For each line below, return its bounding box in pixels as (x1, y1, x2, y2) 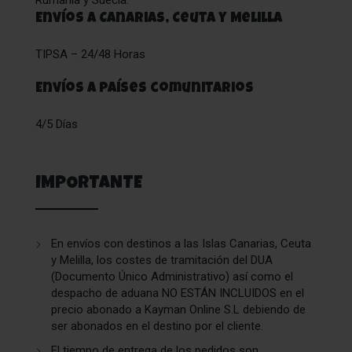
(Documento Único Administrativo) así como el (51, 269, 293, 284)
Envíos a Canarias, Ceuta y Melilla (35, 12, 282, 26)
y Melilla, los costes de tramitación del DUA (51, 253, 273, 267)
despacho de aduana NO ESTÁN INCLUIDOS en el (51, 286, 304, 300)
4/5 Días (35, 117, 78, 131)
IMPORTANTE (35, 176, 142, 193)
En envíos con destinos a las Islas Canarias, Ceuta (51, 236, 311, 251)
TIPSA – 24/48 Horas (35, 47, 145, 61)
